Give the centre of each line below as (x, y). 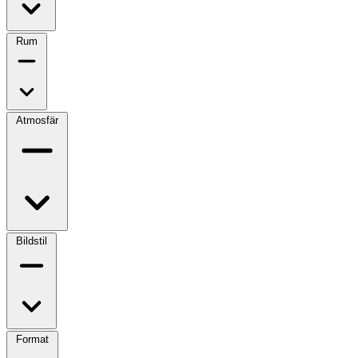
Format (32, 339)
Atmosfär (37, 120)
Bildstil (32, 241)
